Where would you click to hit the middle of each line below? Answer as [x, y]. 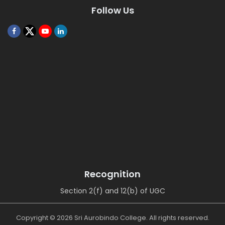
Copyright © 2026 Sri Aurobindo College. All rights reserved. [113, 218]
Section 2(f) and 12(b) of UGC [113, 191]
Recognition [113, 174]
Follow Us [113, 10]
